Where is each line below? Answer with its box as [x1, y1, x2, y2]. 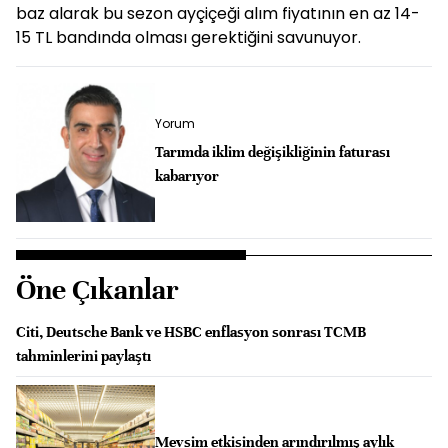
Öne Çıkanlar [16, 272, 179, 307]
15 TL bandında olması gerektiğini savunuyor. [16, 26, 361, 49]
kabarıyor [154, 167, 219, 186]
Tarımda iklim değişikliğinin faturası [154, 143, 390, 162]
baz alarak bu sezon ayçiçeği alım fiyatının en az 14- [16, 2, 420, 25]
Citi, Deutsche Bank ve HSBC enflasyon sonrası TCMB [16, 322, 366, 341]
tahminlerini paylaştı [16, 346, 151, 365]
